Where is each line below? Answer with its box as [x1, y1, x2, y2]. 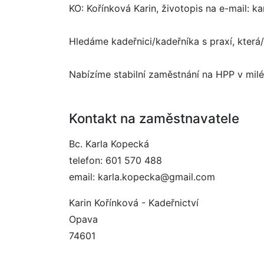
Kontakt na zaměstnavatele [69, 110, 239, 126]
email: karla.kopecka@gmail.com [69, 171, 215, 183]
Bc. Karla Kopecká [69, 138, 149, 150]
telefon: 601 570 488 [69, 154, 162, 166]
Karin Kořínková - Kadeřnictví [69, 197, 199, 209]
